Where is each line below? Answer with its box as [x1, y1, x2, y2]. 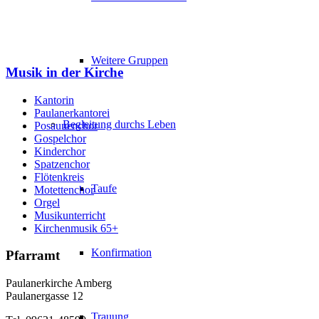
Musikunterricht [34, 209, 105, 221]
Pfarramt [6, 248, 60, 263]
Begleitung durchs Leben [63, 118, 176, 130]
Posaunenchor [34, 119, 98, 132]
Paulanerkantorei [34, 106, 110, 119]
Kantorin [34, 93, 74, 106]
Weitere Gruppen [91, 54, 168, 66]
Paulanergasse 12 [6, 290, 83, 303]
